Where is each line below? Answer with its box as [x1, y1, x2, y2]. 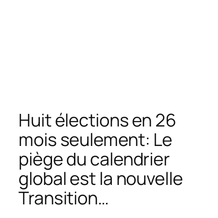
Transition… [18, 185, 109, 210]
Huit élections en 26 [18, 108, 176, 132]
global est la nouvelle [18, 166, 183, 190]
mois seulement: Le [18, 127, 173, 151]
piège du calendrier [18, 146, 170, 171]
